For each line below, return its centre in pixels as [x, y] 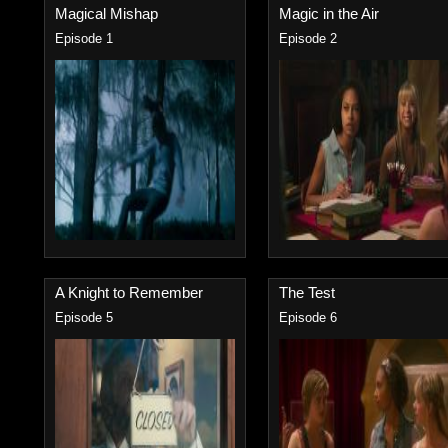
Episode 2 [308, 39]
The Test [307, 292]
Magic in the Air [329, 13]
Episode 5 [84, 318]
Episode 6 [308, 318]
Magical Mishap [106, 13]
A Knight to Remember [129, 292]
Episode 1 [84, 39]
